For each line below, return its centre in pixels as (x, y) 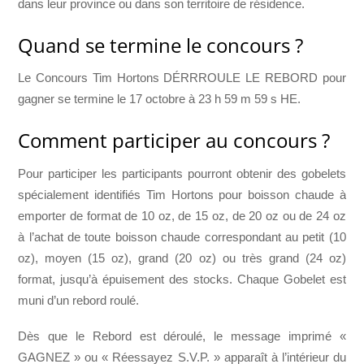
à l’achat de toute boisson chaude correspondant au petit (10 (182, 236)
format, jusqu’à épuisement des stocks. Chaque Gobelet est (182, 279)
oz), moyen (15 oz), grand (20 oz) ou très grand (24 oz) (182, 258)
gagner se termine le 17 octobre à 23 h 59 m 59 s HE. (160, 99)
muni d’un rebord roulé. (79, 300)
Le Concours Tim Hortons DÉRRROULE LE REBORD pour (182, 78)
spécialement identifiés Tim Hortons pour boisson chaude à (182, 194)
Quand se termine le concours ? (161, 45)
